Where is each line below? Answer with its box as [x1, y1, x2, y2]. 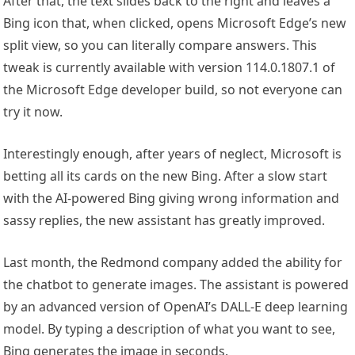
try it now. [3, 103, 63, 121]
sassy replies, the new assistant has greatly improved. [3, 212, 326, 230]
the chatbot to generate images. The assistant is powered [3, 276, 349, 294]
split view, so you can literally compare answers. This [3, 36, 318, 55]
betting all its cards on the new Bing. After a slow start [3, 167, 328, 185]
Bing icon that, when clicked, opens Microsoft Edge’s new [3, 14, 347, 32]
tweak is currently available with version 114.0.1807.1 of [3, 59, 336, 77]
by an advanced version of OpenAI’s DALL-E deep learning [3, 298, 349, 316]
